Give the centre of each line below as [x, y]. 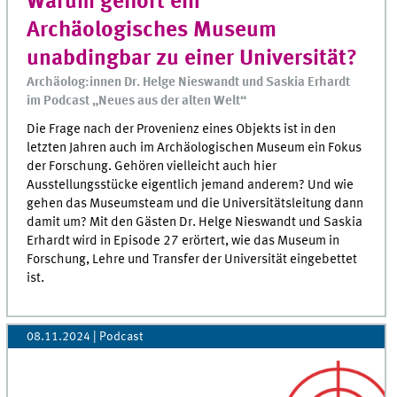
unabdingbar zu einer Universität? [192, 58]
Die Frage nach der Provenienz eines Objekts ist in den [182, 129]
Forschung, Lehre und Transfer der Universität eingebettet [192, 259]
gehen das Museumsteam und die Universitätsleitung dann [195, 203]
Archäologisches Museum [152, 30]
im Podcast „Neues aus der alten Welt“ [137, 101]
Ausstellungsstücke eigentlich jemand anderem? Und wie [191, 185]
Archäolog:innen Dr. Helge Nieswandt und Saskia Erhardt [189, 82]
